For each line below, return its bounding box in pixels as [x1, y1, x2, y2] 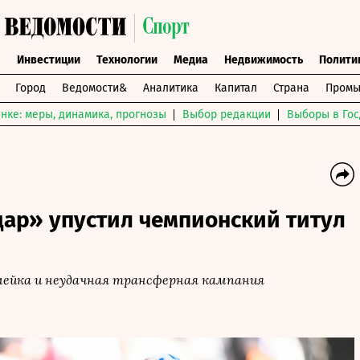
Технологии [96, 53, 157, 67]
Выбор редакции [182, 108, 271, 121]
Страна [272, 81, 309, 95]
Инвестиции [16, 53, 80, 67]
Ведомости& [61, 81, 127, 95]
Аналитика [142, 81, 198, 95]
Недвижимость [223, 53, 303, 67]
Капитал [214, 81, 257, 95]
